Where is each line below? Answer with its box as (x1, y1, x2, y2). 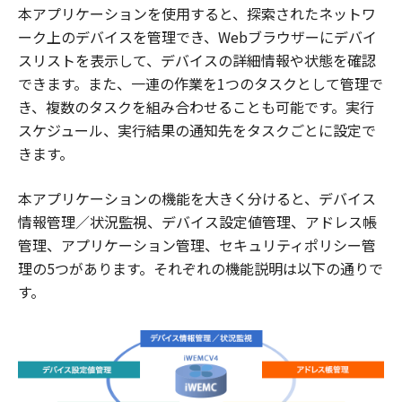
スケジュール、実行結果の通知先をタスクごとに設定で (18, 119, 376, 142)
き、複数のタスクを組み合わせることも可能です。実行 (18, 96, 374, 118)
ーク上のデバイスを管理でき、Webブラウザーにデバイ (18, 26, 377, 48)
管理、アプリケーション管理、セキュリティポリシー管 (18, 234, 376, 257)
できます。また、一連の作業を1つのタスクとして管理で (18, 73, 383, 95)
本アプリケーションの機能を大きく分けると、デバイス (18, 188, 376, 210)
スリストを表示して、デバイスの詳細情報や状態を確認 (18, 49, 376, 72)
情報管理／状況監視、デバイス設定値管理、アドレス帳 (18, 211, 377, 233)
